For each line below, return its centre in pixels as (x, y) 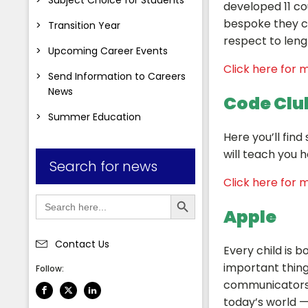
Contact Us (82, 244)
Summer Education (95, 117)
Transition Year (84, 25)
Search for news (103, 166)
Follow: (50, 268)
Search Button (186, 193)
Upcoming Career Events (108, 51)
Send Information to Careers (117, 76)
